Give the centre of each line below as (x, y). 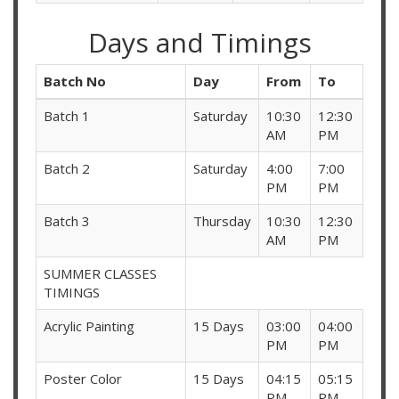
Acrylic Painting (89, 326)
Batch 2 (67, 169)
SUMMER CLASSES (100, 274)
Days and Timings (199, 43)
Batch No (75, 81)
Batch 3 (67, 221)
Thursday (222, 221)
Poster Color (83, 379)
